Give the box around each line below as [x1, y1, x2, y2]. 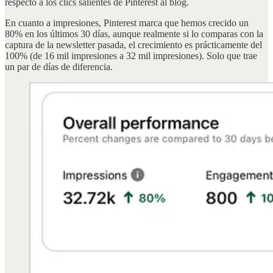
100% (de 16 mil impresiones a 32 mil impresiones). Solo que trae [5, 50, 257, 61]
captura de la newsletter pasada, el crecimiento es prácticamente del [5, 39, 262, 50]
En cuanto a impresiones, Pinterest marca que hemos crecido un [5, 17, 249, 28]
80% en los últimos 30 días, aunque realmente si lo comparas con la [5, 28, 263, 39]
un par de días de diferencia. [5, 61, 113, 72]
